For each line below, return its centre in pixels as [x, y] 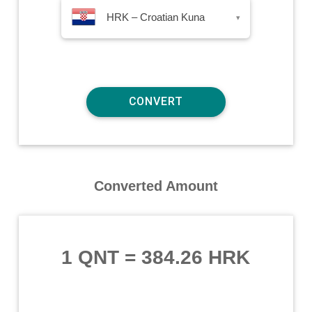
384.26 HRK [196, 257]
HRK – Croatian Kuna [156, 17]
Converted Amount [156, 186]
